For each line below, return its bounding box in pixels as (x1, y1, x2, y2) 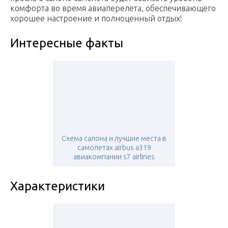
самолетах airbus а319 (77, 144, 151, 152)
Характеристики (10, 179, 105, 193)
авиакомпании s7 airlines (73, 153, 155, 161)
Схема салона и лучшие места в (62, 134, 166, 143)
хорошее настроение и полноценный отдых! (10, 14, 182, 23)
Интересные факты (10, 36, 123, 50)
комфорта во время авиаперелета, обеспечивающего (10, 4, 216, 13)
